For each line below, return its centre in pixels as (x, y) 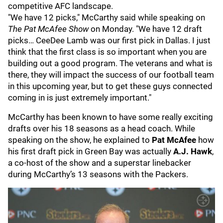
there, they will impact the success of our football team (111, 75)
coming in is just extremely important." (80, 98)
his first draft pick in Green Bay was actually (91, 151)
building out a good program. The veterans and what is (110, 63)
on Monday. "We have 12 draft (145, 29)
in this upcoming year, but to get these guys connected (110, 86)
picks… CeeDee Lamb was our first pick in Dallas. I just (109, 40)
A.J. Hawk (193, 151)
